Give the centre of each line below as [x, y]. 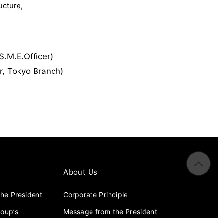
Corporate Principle [96, 195]
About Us [81, 172]
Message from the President [110, 212]
